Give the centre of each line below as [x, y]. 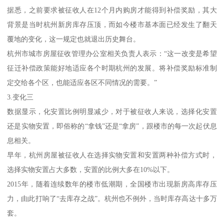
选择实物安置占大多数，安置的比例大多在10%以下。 [91, 169]
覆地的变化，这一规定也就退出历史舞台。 [74, 39]
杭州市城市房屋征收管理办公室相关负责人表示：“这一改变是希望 [112, 53]
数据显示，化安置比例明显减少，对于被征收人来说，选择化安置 [112, 111]
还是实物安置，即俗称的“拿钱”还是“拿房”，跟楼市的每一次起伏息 [112, 126]
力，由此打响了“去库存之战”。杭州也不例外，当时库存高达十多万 [112, 198]
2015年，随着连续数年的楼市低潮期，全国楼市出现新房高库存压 [112, 184]
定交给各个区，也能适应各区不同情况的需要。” [82, 82]
